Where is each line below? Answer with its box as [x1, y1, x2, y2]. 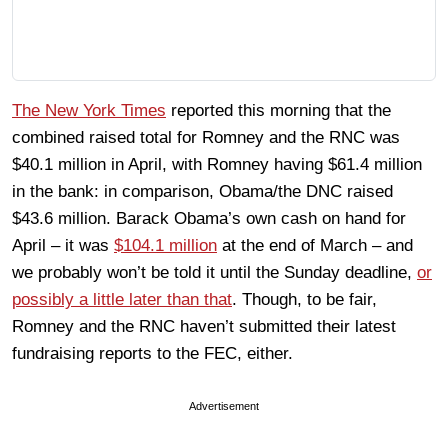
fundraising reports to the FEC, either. [12, 343, 293, 363]
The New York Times [12, 100, 166, 120]
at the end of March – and [217, 235, 413, 255]
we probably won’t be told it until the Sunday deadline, [12, 262, 417, 282]
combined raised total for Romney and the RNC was [12, 127, 400, 147]
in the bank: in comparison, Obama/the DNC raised [12, 181, 393, 201]
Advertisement [189, 399, 259, 412]
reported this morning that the [166, 100, 391, 120]
